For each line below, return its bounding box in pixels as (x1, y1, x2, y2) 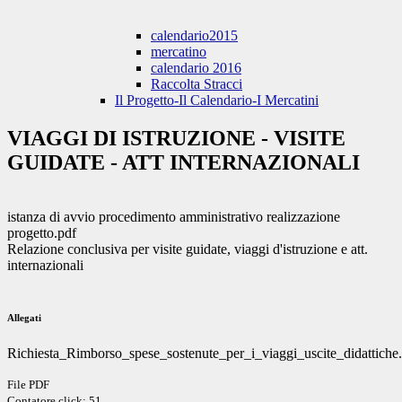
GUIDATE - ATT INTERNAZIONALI (7, 151, 360, 175)
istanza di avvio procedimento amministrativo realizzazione (7, 209, 340, 225)
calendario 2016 (151, 60, 241, 76)
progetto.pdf (7, 225, 76, 241)
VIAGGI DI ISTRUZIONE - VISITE (7, 127, 345, 151)
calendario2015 (151, 28, 238, 44)
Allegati (7, 312, 41, 324)
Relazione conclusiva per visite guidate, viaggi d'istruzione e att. (7, 241, 368, 258)
